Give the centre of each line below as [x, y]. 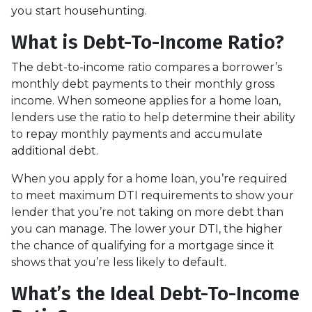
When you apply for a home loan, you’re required [149, 178]
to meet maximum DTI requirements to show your [153, 195]
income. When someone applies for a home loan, [146, 100]
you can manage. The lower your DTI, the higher [147, 228]
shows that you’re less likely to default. [119, 262]
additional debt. [56, 150]
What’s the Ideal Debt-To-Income [155, 293]
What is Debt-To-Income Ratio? [148, 42]
